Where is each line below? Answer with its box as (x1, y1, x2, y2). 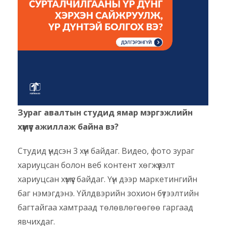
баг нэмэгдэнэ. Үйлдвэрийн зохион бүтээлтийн (18, 188, 199, 199)
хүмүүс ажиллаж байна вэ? (18, 121, 119, 133)
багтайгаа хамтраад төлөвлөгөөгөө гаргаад (18, 202, 193, 213)
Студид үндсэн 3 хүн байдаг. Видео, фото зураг (18, 145, 194, 157)
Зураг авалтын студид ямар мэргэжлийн (18, 107, 193, 119)
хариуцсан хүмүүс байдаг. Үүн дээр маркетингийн (18, 174, 197, 185)
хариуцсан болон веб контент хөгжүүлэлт (18, 159, 175, 171)
